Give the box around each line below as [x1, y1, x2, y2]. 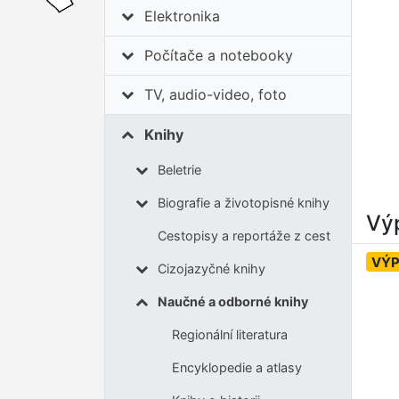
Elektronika [144, 7, 221, 26]
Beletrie [157, 162, 201, 178]
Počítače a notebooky [144, 46, 294, 65]
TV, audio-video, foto [144, 85, 288, 104]
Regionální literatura [171, 327, 288, 343]
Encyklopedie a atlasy [171, 360, 302, 376]
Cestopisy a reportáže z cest [157, 228, 330, 244]
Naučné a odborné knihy [157, 294, 308, 310]
